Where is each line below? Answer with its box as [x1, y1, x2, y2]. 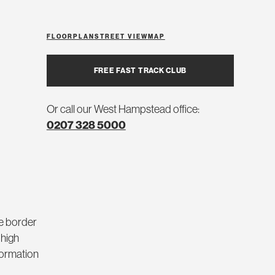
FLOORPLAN [46, 33, 95, 41]
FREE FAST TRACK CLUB [93, 66, 187, 75]
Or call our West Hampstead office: [46, 102, 199, 116]
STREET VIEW [94, 33, 148, 41]
